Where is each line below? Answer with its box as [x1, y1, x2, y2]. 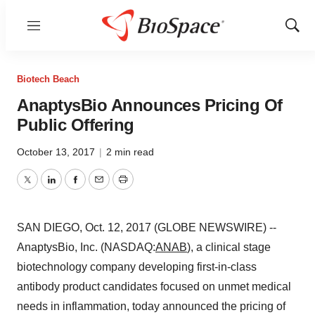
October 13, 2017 [17, 146, 98, 157]
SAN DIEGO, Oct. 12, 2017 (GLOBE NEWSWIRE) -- [17, 221, 276, 233]
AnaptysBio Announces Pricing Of [17, 96, 283, 115]
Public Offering [17, 115, 134, 134]
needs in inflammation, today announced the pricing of [17, 300, 285, 312]
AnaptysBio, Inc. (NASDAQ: [17, 241, 155, 253]
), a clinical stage [187, 241, 271, 253]
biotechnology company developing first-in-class [17, 261, 257, 273]
